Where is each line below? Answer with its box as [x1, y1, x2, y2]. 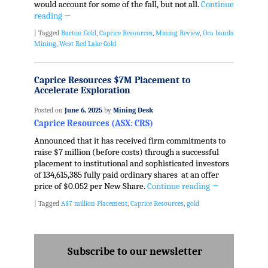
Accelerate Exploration [33, 84, 130, 96]
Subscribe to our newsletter [68, 245, 202, 258]
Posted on [33, 105, 65, 114]
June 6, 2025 [64, 105, 102, 114]
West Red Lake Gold [59, 39, 116, 48]
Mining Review [155, 29, 200, 38]
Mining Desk [112, 105, 153, 114]
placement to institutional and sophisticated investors [33, 159, 229, 169]
